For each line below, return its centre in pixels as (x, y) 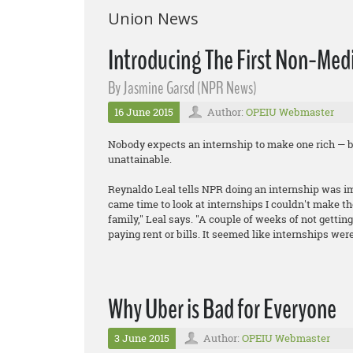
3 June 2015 (142, 338)
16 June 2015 (144, 112)
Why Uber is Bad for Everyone (222, 309)
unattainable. (140, 159)
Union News (153, 19)
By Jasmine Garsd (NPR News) (182, 88)
